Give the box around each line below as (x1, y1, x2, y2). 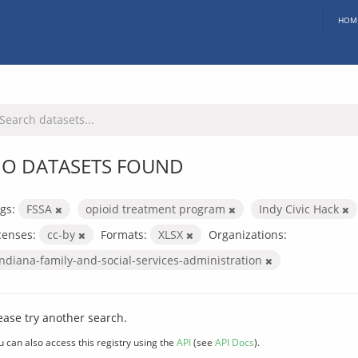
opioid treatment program (86, 201, 229, 217)
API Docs (215, 335, 254, 348)
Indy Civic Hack (259, 201, 342, 217)
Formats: (101, 226, 147, 242)
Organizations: (209, 226, 287, 242)
